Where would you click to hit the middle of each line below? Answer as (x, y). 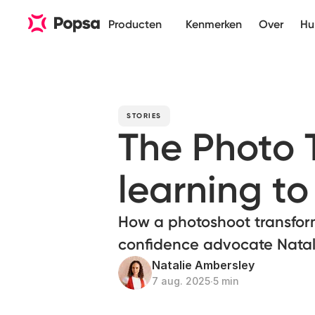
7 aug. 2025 (181, 281)
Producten (135, 24)
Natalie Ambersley (203, 265)
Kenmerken (214, 24)
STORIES (144, 116)
